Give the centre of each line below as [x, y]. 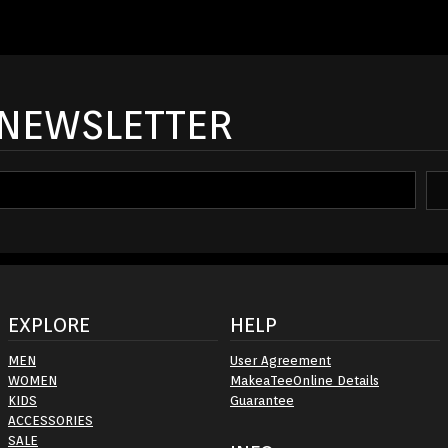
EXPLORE [49, 324]
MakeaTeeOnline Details [304, 380]
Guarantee [262, 400]
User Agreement [280, 360]
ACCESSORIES [50, 420]
